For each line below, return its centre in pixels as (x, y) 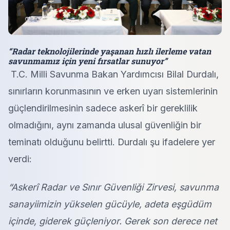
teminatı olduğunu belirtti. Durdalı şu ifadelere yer (112, 142)
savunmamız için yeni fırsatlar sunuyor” (88, 61)
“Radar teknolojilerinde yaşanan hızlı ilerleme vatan (110, 51)
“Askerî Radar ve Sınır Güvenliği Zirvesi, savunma (113, 187)
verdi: (20, 159)
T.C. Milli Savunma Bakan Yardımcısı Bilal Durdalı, (113, 74)
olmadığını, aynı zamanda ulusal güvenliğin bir (105, 125)
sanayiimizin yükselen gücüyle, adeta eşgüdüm (110, 204)
